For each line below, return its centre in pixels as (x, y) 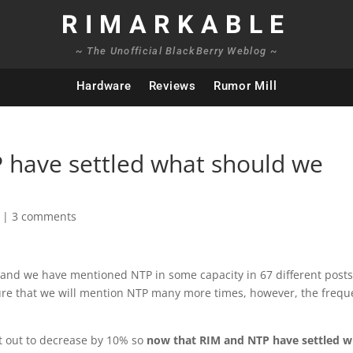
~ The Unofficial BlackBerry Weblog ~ (176, 51)
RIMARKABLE (176, 25)
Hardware (104, 86)
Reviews (172, 86)
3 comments (45, 216)
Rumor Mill (245, 86)
